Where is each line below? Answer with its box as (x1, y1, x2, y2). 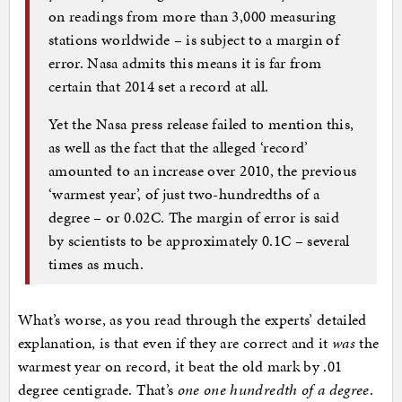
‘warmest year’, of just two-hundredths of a (48, 182, 320, 205)
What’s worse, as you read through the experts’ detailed (17, 309, 367, 331)
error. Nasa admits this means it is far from (48, 51, 322, 74)
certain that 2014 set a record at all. (48, 74, 269, 97)
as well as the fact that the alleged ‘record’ (48, 135, 309, 158)
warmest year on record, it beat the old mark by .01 (17, 355, 343, 378)
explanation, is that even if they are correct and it (17, 332, 333, 354)
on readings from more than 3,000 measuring (48, 4, 336, 27)
